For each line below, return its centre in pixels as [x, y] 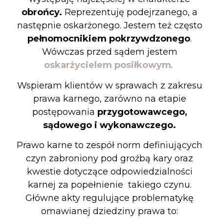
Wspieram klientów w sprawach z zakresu [109, 85]
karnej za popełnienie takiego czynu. [109, 185]
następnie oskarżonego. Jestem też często [109, 26]
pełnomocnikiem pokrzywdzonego [109, 39]
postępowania [65, 112]
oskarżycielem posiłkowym [108, 65]
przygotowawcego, [142, 112]
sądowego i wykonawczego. [109, 125]
